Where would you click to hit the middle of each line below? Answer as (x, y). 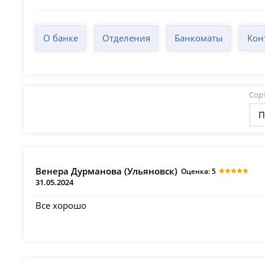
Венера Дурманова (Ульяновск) (107, 171)
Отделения (127, 38)
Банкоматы (199, 38)
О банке (61, 38)
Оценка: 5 (199, 172)
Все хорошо (61, 205)
